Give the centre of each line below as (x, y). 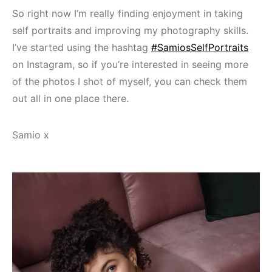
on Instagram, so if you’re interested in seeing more (130, 64)
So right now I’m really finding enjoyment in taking (127, 13)
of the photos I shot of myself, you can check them (130, 81)
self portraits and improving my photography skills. (130, 30)
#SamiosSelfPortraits (200, 47)
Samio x (31, 134)
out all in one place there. (70, 98)
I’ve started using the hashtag (82, 47)
